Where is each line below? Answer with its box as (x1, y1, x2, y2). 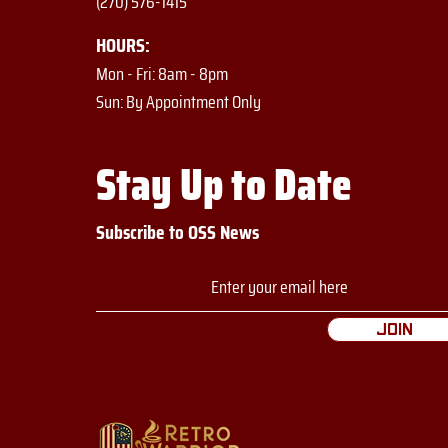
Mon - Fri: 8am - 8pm (95, 60, 228, 88)
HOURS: (95, 29, 150, 61)
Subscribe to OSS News (95, 216, 259, 248)
